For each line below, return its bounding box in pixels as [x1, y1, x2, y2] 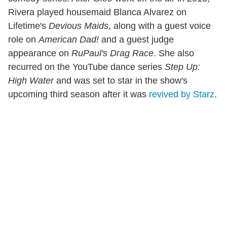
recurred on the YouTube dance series [8, 61, 165, 72]
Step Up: [165, 61, 200, 72]
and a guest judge [99, 34, 174, 45]
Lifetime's [8, 20, 49, 31]
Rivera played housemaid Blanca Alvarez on [8, 7, 186, 17]
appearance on [8, 48, 71, 58]
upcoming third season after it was [8, 89, 149, 99]
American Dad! [39, 34, 99, 45]
